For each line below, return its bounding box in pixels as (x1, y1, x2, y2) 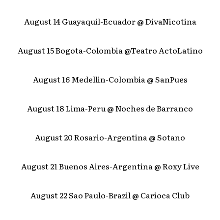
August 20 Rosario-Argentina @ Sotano (35, 131, 185, 143)
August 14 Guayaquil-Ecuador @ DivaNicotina (24, 15, 196, 27)
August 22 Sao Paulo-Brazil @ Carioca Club (30, 189, 190, 201)
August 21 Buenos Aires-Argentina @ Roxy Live (21, 160, 199, 172)
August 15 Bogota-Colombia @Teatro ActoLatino (17, 44, 203, 56)
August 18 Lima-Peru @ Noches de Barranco (27, 102, 193, 114)
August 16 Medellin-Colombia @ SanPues (32, 73, 188, 85)
